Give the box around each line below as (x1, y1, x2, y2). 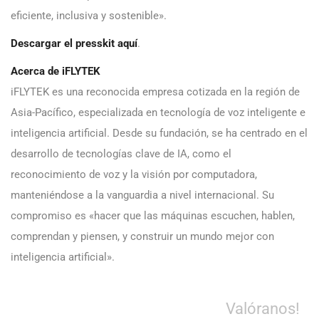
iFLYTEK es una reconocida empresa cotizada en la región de (11, 85, 300, 99)
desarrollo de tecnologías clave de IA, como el (11, 147, 231, 161)
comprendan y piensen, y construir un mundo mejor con (11, 230, 274, 244)
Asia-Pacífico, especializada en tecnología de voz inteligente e (11, 106, 305, 120)
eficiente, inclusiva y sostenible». (11, 9, 167, 23)
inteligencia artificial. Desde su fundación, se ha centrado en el (11, 127, 308, 140)
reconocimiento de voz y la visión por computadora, (11, 168, 257, 182)
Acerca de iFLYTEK (11, 65, 100, 78)
